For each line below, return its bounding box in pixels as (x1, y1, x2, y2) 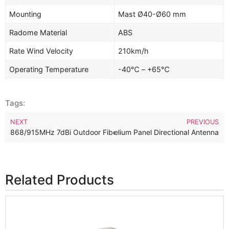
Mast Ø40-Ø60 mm (118, 10, 187, 19)
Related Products (5, 172, 114, 188)
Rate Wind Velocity (9, 47, 74, 56)
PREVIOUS (187, 118, 219, 126)
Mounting (9, 10, 42, 19)
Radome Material (9, 28, 67, 37)
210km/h (118, 47, 149, 56)
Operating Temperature (9, 65, 89, 74)
